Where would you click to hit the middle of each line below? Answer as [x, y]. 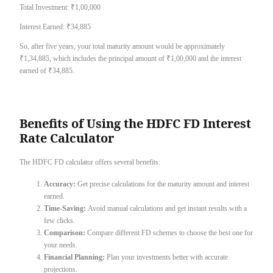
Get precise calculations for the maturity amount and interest [163, 184]
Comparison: [66, 232]
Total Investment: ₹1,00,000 [60, 8]
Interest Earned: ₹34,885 [55, 27]
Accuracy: [61, 184]
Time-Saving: [66, 208]
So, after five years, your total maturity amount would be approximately [122, 47]
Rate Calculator [67, 138]
